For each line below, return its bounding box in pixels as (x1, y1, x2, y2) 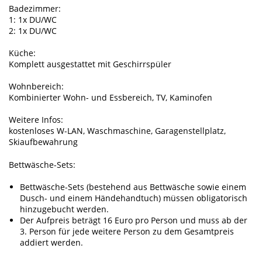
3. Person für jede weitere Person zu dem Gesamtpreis (20, 225, 235, 237)
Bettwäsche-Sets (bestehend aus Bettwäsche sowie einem (20, 181, 247, 192)
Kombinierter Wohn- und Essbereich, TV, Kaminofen (9, 92, 212, 104)
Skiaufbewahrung (9, 136, 78, 148)
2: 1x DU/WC (9, 25, 57, 36)
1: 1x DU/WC (9, 13, 57, 25)
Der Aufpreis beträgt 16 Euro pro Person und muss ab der (20, 214, 248, 226)
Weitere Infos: (9, 114, 65, 126)
